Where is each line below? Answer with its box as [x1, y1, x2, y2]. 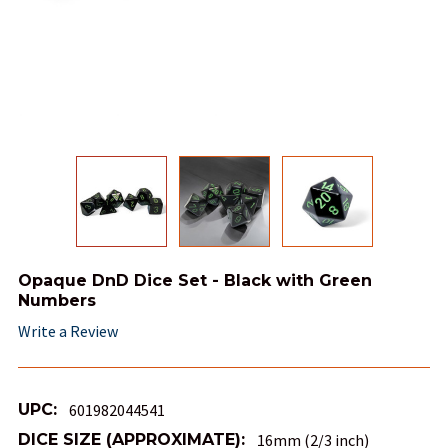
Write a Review [18, 321, 118, 342]
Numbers [18, 291, 96, 310]
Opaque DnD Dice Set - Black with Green [18, 271, 372, 290]
